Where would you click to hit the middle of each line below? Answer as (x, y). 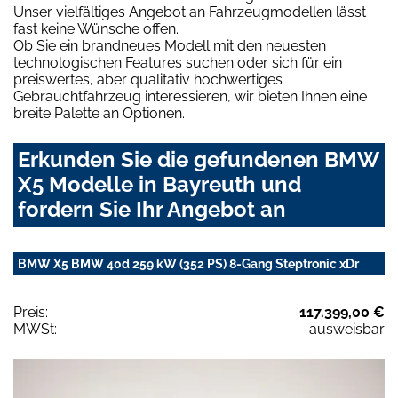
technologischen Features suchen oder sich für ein (178, 63)
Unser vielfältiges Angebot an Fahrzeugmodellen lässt (190, 12)
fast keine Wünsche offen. (96, 29)
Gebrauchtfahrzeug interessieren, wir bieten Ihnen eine (190, 97)
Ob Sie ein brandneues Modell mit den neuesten (170, 46)
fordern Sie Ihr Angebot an (152, 210)
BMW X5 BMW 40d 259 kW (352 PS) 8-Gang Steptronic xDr (188, 264)
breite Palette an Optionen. (99, 114)
